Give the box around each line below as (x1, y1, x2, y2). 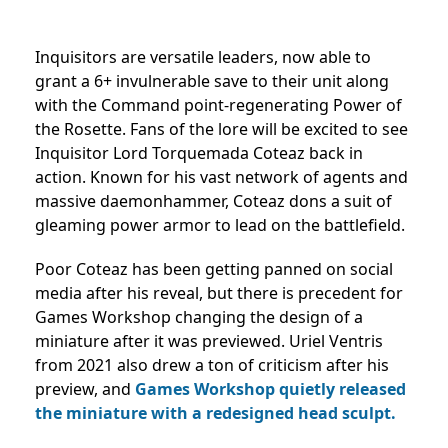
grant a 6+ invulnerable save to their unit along (35, 70, 389, 93)
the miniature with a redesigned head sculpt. (35, 402, 396, 425)
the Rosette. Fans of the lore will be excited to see (35, 118, 408, 141)
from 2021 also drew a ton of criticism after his (35, 354, 389, 377)
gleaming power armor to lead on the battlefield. (35, 214, 405, 237)
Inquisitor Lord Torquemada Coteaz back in (35, 142, 363, 165)
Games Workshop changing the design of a (35, 306, 363, 329)
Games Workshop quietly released (135, 378, 406, 401)
